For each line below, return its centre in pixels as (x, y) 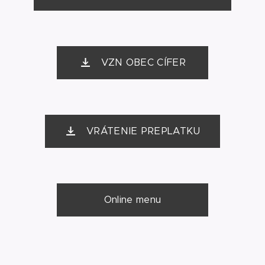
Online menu (132, 200)
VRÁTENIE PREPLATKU (143, 131)
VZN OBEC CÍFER (143, 62)
